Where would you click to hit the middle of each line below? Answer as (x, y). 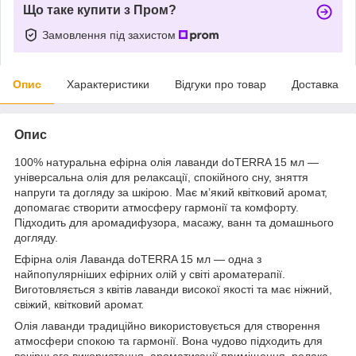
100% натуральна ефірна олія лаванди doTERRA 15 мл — (166, 162)
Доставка (315, 84)
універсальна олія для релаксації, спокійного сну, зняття (161, 177)
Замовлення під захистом (110, 35)
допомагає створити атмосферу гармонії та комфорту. (157, 207)
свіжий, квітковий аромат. (79, 304)
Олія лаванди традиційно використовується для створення (167, 325)
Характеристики (108, 84)
